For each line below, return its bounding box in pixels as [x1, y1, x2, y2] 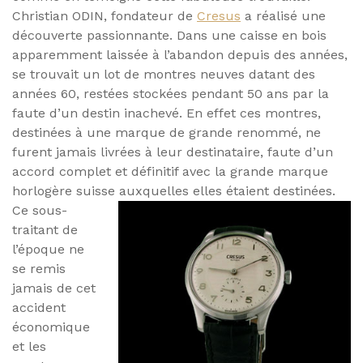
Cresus [197, 7, 241, 23]
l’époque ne [12, 241, 84, 257]
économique [12, 318, 90, 335]
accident [12, 299, 66, 315]
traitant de [12, 221, 78, 237]
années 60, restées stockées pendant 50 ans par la [12, 85, 329, 101]
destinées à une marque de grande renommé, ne [12, 124, 321, 140]
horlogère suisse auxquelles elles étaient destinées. [12, 182, 335, 199]
